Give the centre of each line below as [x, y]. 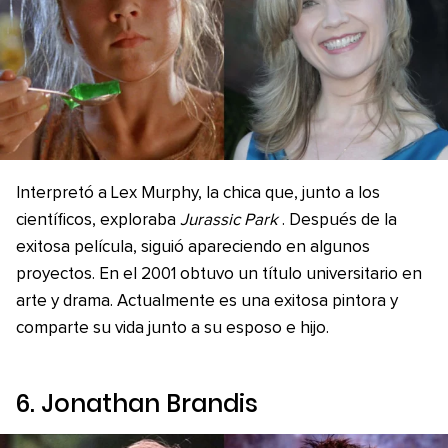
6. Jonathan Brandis [137, 403]
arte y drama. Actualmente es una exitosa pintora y [207, 301]
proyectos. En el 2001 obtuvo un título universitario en [219, 274]
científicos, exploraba [98, 220]
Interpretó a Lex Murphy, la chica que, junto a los [198, 193]
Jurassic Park [229, 220]
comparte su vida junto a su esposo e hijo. [172, 328]
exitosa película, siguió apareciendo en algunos [193, 247]
